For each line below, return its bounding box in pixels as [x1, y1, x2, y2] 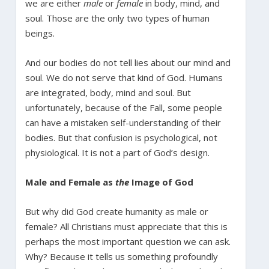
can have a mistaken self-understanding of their [25, 116, 221, 128]
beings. [25, 26, 55, 39]
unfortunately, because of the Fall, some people [25, 101, 222, 113]
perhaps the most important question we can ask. [25, 235, 231, 247]
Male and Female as [25, 175, 115, 188]
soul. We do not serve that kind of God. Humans [25, 71, 223, 83]
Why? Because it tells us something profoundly [25, 250, 218, 262]
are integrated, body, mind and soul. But [25, 86, 191, 98]
